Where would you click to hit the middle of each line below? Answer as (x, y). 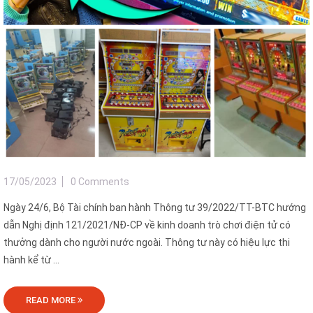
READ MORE (52, 300)
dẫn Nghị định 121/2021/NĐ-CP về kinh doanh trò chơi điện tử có (147, 225)
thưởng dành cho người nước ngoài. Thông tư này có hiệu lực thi (147, 243)
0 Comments (100, 182)
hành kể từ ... (31, 260)
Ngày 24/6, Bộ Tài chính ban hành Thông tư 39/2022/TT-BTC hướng (155, 208)
